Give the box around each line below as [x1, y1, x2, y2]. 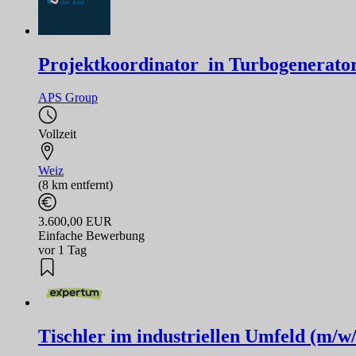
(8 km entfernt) [38, 178, 113, 192]
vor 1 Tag [38, 243, 87, 257]
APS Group [38, 91, 98, 105]
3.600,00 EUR [38, 215, 112, 229]
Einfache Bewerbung [38, 229, 145, 243]
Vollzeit [38, 127, 76, 141]
